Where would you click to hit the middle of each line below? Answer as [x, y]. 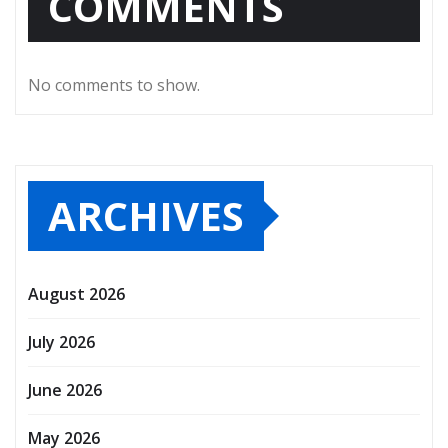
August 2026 [76, 294]
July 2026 [61, 342]
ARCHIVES [146, 216]
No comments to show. [114, 85]
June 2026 [65, 390]
